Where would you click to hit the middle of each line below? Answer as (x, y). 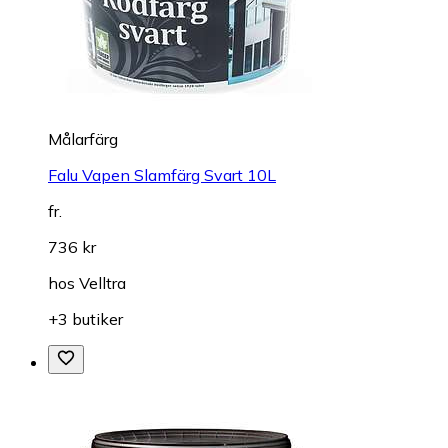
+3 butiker (85, 318)
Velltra (102, 282)
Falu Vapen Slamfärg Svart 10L (162, 174)
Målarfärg (83, 138)
